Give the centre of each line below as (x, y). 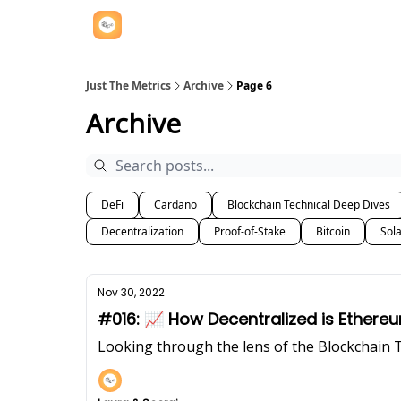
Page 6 (254, 85)
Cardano (175, 205)
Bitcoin (333, 231)
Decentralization (142, 231)
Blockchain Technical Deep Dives (309, 205)
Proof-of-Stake (250, 231)
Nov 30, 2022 (131, 292)
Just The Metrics (128, 85)
